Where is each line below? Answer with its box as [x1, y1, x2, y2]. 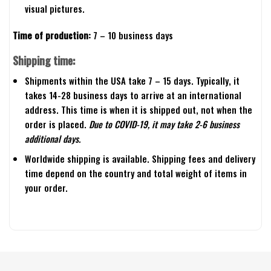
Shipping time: [13, 53, 75, 68]
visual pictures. [24, 2, 85, 15]
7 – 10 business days [93, 28, 173, 42]
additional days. [24, 132, 80, 145]
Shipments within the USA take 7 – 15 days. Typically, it [24, 74, 240, 87]
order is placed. [24, 117, 89, 131]
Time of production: [13, 28, 93, 42]
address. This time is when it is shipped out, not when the [24, 103, 252, 116]
